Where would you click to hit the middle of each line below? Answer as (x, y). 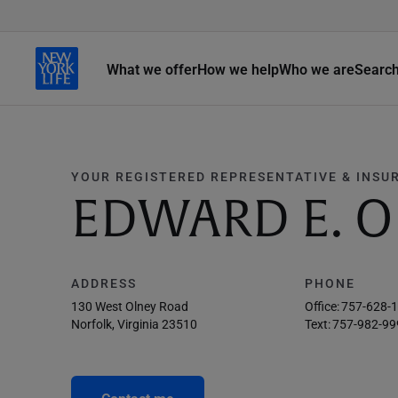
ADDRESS (104, 283)
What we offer (152, 68)
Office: (322, 306)
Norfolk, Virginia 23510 (134, 324)
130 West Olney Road (130, 306)
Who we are (317, 68)
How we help (238, 68)
